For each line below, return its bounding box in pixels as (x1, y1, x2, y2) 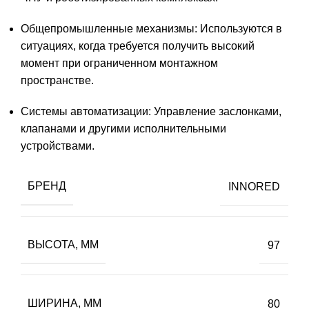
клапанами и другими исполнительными (21, 123, 226, 135)
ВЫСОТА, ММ (28, 239, 99, 251)
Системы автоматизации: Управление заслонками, (21, 106, 281, 118)
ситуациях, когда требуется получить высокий (21, 40, 255, 52)
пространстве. (21, 74, 94, 87)
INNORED (228, 180, 280, 192)
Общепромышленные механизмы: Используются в (21, 23, 282, 35)
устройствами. (21, 140, 94, 152)
